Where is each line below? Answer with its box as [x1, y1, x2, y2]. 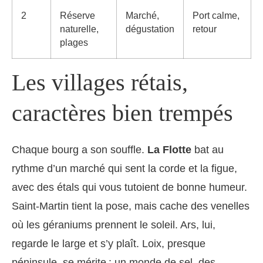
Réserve [60, 11, 95, 21]
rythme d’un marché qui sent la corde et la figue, [12, 163, 237, 175]
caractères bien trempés [12, 100, 233, 127]
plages [60, 38, 88, 48]
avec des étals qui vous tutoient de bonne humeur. [12, 181, 247, 194]
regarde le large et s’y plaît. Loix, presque [12, 238, 205, 250]
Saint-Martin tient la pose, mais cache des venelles [12, 200, 249, 213]
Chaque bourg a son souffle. [12, 144, 147, 156]
